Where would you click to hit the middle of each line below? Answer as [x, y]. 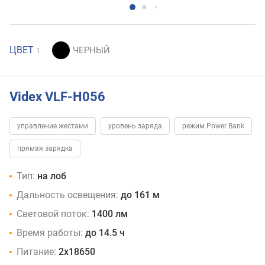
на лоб [52, 176]
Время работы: [50, 233]
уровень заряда [135, 126]
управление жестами [53, 126]
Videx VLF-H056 [57, 96]
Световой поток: [53, 214]
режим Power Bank [213, 126]
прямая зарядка [45, 149]
